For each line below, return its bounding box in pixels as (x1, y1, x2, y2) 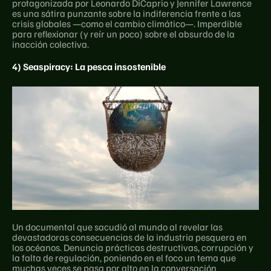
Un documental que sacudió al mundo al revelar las (12, 220, 223, 233)
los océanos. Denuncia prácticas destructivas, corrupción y (12, 241, 253, 253)
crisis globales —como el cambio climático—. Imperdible (12, 17, 242, 30)
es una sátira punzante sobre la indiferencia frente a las (12, 7, 241, 19)
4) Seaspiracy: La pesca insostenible (12, 60, 166, 73)
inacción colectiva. (12, 38, 89, 50)
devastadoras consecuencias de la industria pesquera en (12, 230, 247, 243)
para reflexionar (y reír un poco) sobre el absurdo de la (12, 27, 235, 40)
